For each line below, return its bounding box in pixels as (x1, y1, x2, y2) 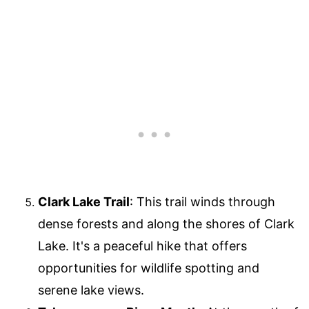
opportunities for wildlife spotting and (38, 260, 259, 275)
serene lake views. (38, 282, 144, 297)
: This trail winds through (130, 194, 275, 209)
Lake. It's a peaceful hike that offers (38, 238, 247, 253)
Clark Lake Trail (38, 194, 130, 209)
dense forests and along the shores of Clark (38, 216, 295, 231)
